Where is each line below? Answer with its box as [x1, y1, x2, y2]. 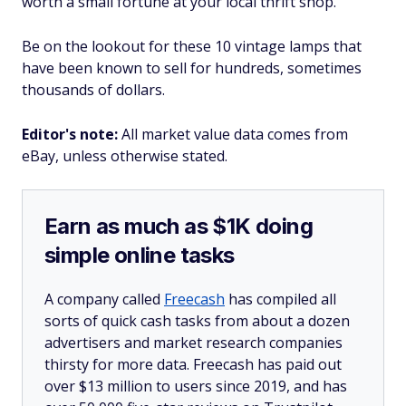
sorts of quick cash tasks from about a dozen [44, 311, 350, 331]
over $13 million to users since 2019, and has [44, 376, 347, 396]
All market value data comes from [118, 124, 348, 144]
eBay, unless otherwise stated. [22, 146, 227, 166]
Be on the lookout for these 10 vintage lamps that [22, 36, 362, 56]
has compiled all [225, 289, 336, 309]
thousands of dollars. [22, 80, 165, 100]
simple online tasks [44, 242, 235, 268]
